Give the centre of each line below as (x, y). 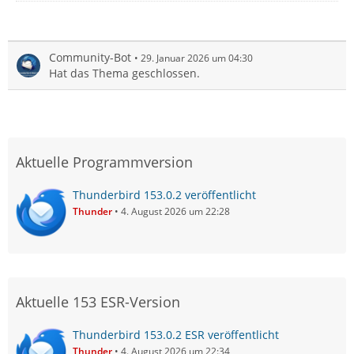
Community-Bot (90, 57)
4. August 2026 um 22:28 (175, 211)
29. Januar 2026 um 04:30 (197, 58)
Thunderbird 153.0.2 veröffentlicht (164, 194)
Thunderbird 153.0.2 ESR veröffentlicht (176, 334)
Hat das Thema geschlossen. (124, 73)
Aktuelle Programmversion (104, 162)
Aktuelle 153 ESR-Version (98, 301)
